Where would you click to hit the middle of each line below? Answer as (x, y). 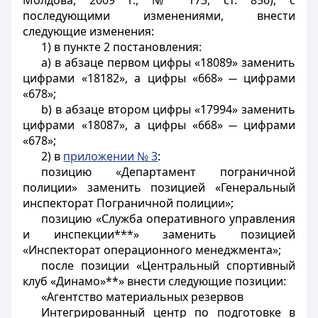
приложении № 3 (111, 156)
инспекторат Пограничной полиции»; (128, 203)
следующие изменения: (88, 31)
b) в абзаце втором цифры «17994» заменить (168, 109)
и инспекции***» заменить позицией (159, 234)
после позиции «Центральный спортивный (168, 265)
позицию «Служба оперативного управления (168, 219)
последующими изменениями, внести (159, 16)
